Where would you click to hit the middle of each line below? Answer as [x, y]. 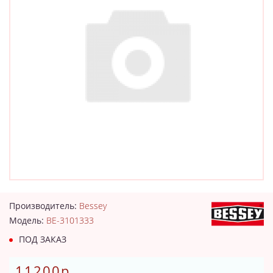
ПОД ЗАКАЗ [41, 239]
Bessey [93, 206]
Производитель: [44, 206]
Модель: [28, 220]
